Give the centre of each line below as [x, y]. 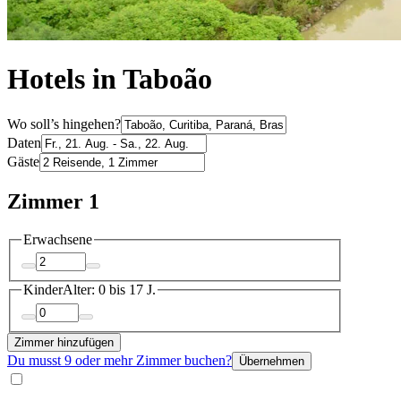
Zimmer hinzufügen [64, 342]
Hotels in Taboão [110, 79]
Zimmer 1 [53, 201]
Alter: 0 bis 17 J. [109, 290]
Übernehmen [272, 361]
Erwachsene [58, 239]
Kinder [43, 290]
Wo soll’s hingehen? [64, 124]
